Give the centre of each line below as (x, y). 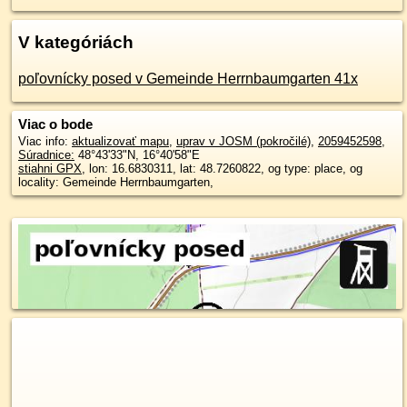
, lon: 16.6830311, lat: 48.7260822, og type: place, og (222, 169)
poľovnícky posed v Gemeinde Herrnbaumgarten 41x (188, 79)
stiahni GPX (50, 169)
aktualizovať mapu (120, 141)
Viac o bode (55, 124)
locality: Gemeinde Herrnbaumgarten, (116, 182)
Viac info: (45, 141)
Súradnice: (46, 155)
